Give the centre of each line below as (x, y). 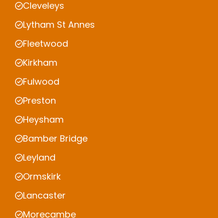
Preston (39, 101)
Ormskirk (42, 177)
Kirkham (40, 63)
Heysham (43, 120)
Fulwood (41, 82)
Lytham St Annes (59, 25)
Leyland (39, 158)
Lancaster (44, 196)
